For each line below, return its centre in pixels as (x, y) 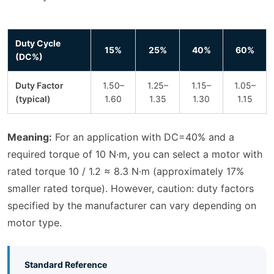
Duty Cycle (38, 43)
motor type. (35, 223)
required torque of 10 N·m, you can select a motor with (135, 154)
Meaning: (30, 137)
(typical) (33, 99)
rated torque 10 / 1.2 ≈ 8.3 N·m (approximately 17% (126, 172)
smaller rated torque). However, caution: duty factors (131, 189)
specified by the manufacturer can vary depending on (132, 206)
